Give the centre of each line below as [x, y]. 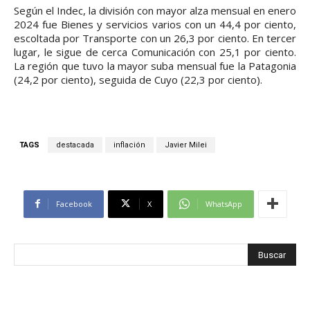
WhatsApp [224, 203]
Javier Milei [186, 145]
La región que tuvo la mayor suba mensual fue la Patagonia [155, 65]
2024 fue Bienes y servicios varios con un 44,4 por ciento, [155, 24]
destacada [75, 145]
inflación [129, 145]
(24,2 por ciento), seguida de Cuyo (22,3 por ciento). [138, 79]
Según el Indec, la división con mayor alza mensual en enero [155, 10]
